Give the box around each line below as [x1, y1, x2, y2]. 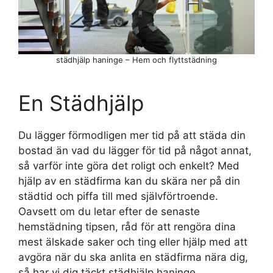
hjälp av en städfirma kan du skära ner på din [18, 174, 240, 187]
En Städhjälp [18, 90, 144, 116]
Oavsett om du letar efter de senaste [18, 205, 200, 218]
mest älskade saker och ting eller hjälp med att [18, 235, 247, 248]
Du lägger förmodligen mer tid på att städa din [18, 129, 246, 141]
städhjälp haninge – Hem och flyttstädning [56, 54, 217, 65]
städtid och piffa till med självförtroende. [18, 190, 218, 202]
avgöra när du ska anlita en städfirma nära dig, [18, 250, 248, 263]
